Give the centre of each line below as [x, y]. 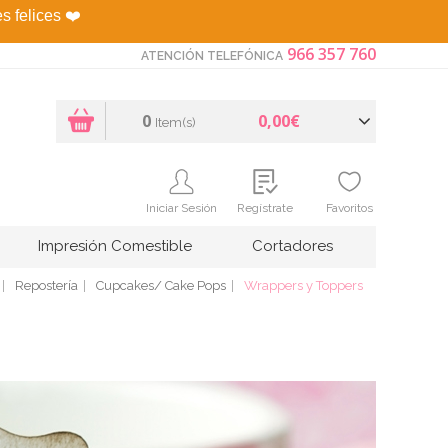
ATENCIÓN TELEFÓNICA [212, 55]
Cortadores [292, 245]
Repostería [46, 285]
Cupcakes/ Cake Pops [161, 285]
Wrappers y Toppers [303, 285]
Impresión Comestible [115, 245]
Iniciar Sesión [181, 207]
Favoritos [349, 207]
